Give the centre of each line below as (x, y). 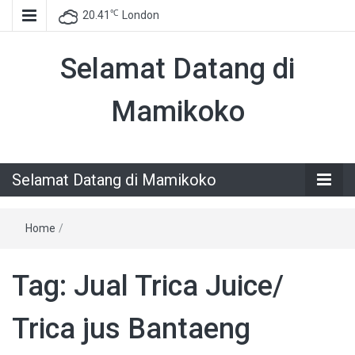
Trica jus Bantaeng (131, 329)
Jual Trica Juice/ (179, 286)
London (141, 15)
